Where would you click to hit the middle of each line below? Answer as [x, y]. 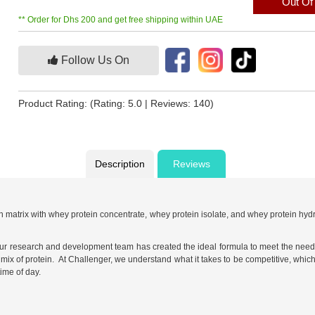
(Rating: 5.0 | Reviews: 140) [152, 104]
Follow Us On [94, 60]
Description [120, 164]
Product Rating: [54, 104]
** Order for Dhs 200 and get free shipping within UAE [121, 20]
